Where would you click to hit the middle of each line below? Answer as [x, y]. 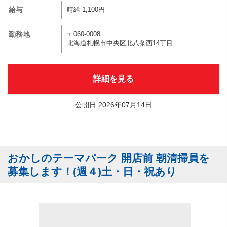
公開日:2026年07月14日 [113, 105]
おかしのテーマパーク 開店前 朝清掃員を [109, 158]
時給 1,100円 [86, 10]
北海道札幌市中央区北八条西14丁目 [120, 43]
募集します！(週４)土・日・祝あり [92, 172]
